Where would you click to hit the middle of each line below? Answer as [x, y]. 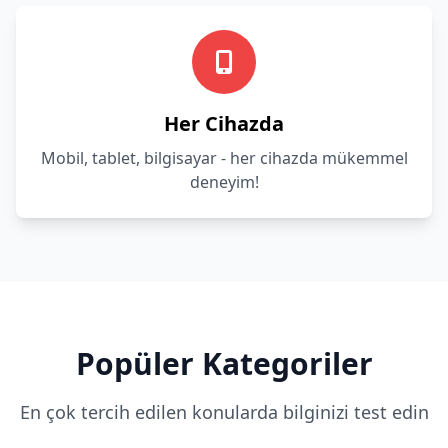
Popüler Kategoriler [224, 363]
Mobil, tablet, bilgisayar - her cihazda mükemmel [224, 158]
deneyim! [224, 182]
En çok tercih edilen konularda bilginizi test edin [224, 412]
